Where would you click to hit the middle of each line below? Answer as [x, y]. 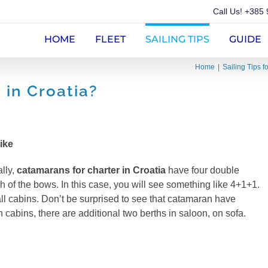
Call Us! [229, 11]
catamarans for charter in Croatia [91, 170]
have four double [202, 170]
